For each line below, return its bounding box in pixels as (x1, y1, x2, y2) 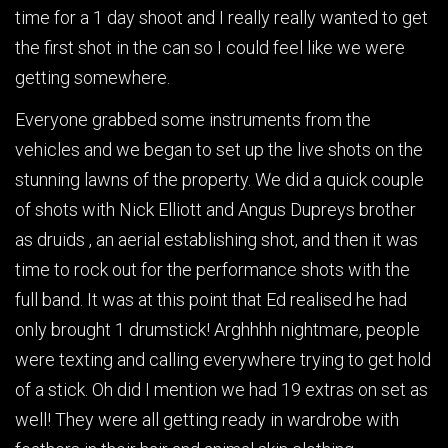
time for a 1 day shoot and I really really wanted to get (15, 7, 428, 29)
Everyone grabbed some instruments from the (15, 108, 371, 130)
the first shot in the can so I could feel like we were (15, 37, 405, 59)
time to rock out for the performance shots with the (15, 258, 410, 280)
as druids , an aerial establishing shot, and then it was (15, 228, 418, 250)
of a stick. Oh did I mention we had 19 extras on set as (15, 378, 428, 400)
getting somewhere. (15, 67, 170, 89)
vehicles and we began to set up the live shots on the (15, 138, 423, 160)
